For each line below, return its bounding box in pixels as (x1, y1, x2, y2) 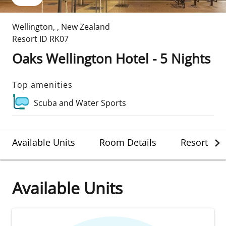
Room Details (99, 136, 156, 148)
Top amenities (12, 79, 73, 90)
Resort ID (12, 33, 47, 44)
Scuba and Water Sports (34, 97, 126, 108)
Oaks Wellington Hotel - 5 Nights (12, 49, 210, 68)
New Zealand (61, 21, 110, 32)
